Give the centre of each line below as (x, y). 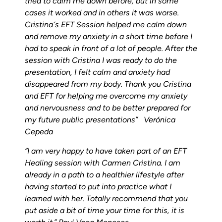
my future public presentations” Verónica (100, 120)
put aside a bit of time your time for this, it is (105, 210)
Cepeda (39, 132)
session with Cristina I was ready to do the (101, 60)
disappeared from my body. (75, 84)
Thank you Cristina (158, 84)
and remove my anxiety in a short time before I (109, 37)
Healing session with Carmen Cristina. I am (103, 163)
